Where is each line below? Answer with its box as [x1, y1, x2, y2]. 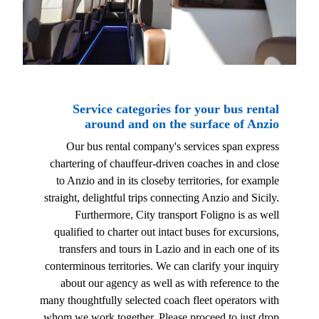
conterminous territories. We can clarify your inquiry [45, 259, 279, 272]
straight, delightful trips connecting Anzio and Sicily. [44, 191, 279, 204]
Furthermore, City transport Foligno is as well [75, 208, 279, 221]
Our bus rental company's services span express [66, 140, 279, 152]
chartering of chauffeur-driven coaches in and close [50, 157, 279, 169]
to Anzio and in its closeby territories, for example [56, 174, 279, 187]
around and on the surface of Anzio [85, 117, 279, 132]
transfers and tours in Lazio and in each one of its [59, 242, 279, 255]
